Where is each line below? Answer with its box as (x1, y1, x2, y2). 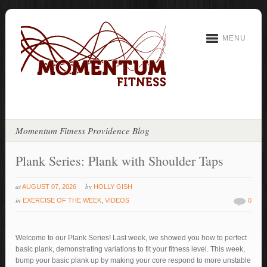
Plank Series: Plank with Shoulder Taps (15, 152, 224, 169)
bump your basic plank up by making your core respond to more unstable (15, 256, 252, 265)
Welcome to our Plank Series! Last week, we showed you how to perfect (15, 234, 247, 242)
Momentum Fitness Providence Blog (15, 125, 150, 136)
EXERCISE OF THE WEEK (23, 197, 102, 204)
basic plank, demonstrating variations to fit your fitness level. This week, (15, 245, 246, 253)
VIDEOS (105, 197, 130, 204)
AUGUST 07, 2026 (22, 183, 77, 190)
